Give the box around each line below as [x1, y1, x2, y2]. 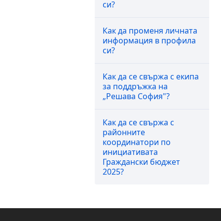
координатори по [103, 137, 171, 147]
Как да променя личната [103, 25, 197, 36]
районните [103, 127, 145, 138]
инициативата [103, 147, 158, 157]
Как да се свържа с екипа [103, 71, 199, 82]
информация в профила [103, 35, 196, 46]
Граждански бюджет [103, 156, 180, 167]
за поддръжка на [103, 81, 168, 92]
